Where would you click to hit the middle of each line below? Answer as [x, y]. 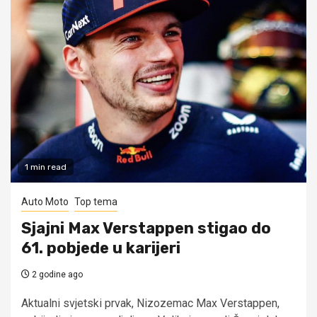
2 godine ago [56, 274]
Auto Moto [45, 201]
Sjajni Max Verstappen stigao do [146, 228]
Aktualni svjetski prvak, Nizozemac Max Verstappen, [150, 303]
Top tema [96, 201]
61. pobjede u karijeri [101, 248]
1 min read [46, 167]
